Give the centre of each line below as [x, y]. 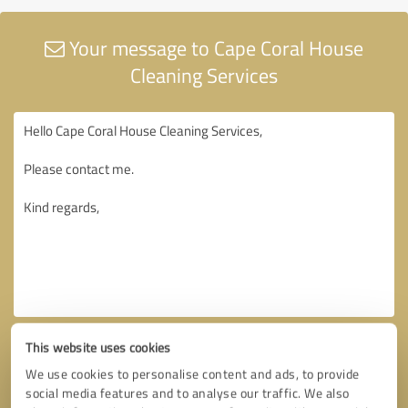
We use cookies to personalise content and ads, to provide [193, 374]
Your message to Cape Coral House [214, 47]
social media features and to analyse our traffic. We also [188, 393]
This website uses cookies [98, 347]
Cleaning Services [204, 75]
